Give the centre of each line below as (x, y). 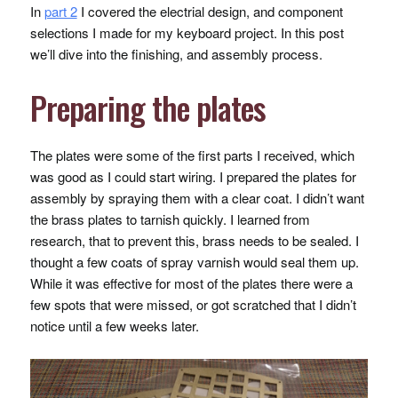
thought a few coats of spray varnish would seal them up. (194, 262)
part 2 (60, 11)
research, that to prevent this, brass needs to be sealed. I (194, 240)
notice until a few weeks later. (114, 326)
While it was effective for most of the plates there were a (191, 283)
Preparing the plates (147, 107)
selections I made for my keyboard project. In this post (187, 32)
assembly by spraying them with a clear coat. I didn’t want (197, 198)
